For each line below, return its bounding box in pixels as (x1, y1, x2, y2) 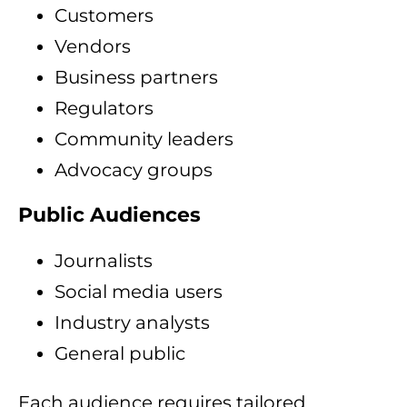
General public (55, 342, 185, 365)
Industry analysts (55, 312, 210, 334)
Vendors (55, 35, 131, 58)
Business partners (55, 66, 218, 89)
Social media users (55, 281, 223, 303)
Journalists (55, 250, 153, 273)
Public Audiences (18, 203, 201, 228)
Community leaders (55, 128, 233, 151)
